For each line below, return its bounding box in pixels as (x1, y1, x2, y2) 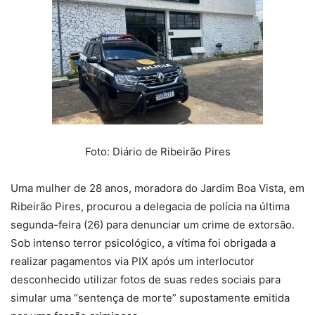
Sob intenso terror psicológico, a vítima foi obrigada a (11, 236, 276, 250)
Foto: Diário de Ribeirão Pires (84, 145, 231, 159)
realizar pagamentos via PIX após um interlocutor (11, 255, 255, 269)
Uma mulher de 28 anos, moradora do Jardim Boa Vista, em (11, 181, 304, 195)
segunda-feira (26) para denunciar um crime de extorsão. (11, 218, 295, 232)
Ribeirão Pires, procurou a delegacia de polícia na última (11, 200, 290, 214)
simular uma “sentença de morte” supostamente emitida (11, 291, 290, 305)
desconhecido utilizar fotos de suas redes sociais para (11, 273, 281, 287)
